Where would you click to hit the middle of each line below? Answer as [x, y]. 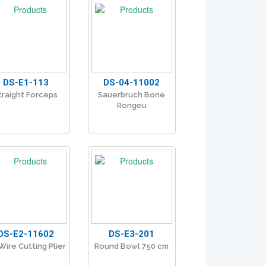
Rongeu [132, 106]
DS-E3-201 [132, 234]
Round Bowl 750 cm [132, 246]
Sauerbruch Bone [132, 95]
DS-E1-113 [26, 83]
